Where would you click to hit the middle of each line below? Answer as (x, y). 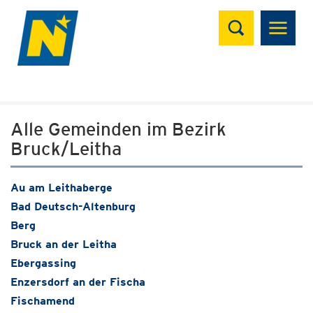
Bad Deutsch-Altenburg (73, 206)
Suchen (246, 18)
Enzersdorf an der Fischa (78, 282)
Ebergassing (43, 263)
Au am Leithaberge (61, 188)
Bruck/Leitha (66, 148)
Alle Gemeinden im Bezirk (118, 129)
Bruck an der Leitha (64, 244)
